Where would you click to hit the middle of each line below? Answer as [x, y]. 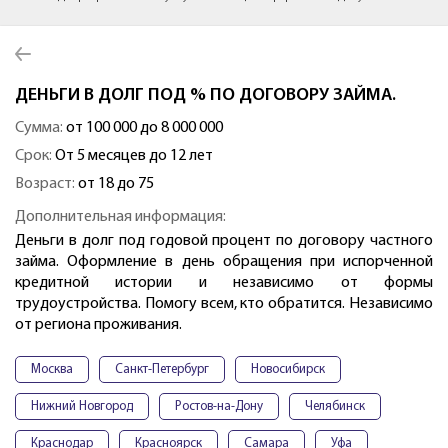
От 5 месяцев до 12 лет [132, 156]
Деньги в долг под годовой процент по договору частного [224, 241]
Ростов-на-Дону [219, 407]
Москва [52, 370]
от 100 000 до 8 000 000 [143, 128]
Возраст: [45, 184]
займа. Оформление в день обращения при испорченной [224, 262]
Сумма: [39, 128]
